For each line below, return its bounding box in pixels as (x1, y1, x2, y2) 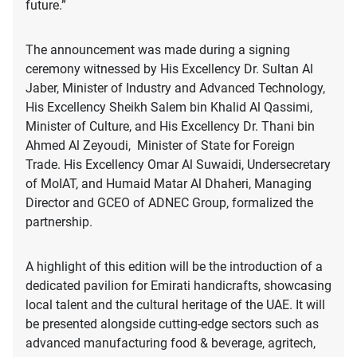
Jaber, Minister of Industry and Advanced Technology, (25, 80, 325, 96)
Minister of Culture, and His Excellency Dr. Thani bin (25, 119, 315, 135)
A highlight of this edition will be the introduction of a (25, 259, 323, 275)
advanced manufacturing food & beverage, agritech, (25, 335, 316, 351)
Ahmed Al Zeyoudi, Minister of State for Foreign (25, 138, 295, 154)
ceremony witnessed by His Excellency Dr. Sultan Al (25, 61, 313, 77)
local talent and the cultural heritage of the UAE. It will (25, 297, 325, 313)
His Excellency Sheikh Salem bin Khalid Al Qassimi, (25, 100, 312, 116)
